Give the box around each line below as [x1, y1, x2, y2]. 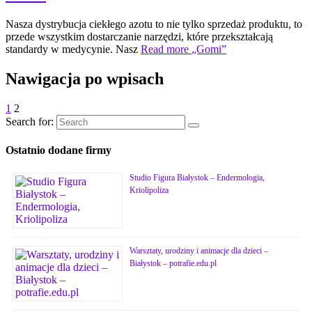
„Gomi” [192, 43, 226, 55]
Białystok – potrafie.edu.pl [130, 258, 217, 269]
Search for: [6, 115, 54, 127]
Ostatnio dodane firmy [6, 144, 111, 157]
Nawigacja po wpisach [6, 69, 164, 88]
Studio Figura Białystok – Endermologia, [130, 173, 265, 183]
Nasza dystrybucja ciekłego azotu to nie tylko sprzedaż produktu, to [6, 18, 302, 30]
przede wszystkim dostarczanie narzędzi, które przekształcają [6, 31, 273, 42]
